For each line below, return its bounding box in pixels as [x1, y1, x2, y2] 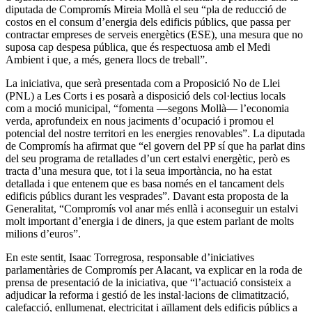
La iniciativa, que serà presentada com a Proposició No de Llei [6, 77, 280, 89]
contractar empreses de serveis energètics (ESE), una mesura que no [6, 28, 303, 40]
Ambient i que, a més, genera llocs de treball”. [6, 53, 208, 65]
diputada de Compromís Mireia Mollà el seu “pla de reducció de [6, 3, 286, 15]
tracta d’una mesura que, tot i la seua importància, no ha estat [6, 164, 272, 177]
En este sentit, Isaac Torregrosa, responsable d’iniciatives [6, 251, 254, 263]
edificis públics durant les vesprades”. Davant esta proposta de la [6, 189, 288, 202]
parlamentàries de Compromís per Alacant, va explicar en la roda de [6, 263, 302, 276]
